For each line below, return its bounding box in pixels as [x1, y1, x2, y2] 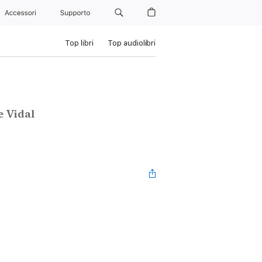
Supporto [60, 9, 93, 17]
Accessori [4, 9, 39, 17]
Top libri [64, 39, 94, 47]
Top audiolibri [107, 39, 156, 47]
